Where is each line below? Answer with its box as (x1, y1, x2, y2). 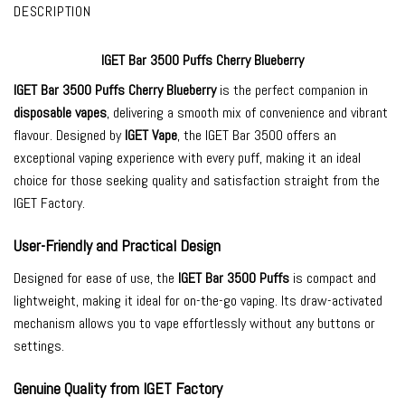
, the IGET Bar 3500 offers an (177, 126, 336, 146)
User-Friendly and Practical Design (14, 234, 221, 256)
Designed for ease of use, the (14, 268, 178, 287)
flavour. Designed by (14, 126, 125, 146)
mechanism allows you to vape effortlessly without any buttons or (14, 313, 375, 333)
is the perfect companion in (216, 80, 368, 100)
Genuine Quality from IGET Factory (14, 377, 222, 399)
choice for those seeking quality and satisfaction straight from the (14, 171, 380, 191)
